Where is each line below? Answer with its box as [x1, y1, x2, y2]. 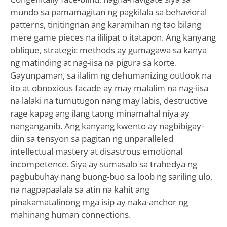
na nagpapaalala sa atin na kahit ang [10, 183, 149, 195]
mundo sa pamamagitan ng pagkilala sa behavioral [10, 6, 207, 18]
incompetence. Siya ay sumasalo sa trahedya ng [10, 158, 197, 170]
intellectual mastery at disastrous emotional [10, 145, 182, 157]
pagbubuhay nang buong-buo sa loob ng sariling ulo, [10, 170, 212, 182]
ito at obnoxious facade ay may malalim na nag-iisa [10, 82, 208, 94]
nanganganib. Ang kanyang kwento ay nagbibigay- [10, 120, 204, 132]
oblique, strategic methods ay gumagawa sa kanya [10, 44, 207, 56]
